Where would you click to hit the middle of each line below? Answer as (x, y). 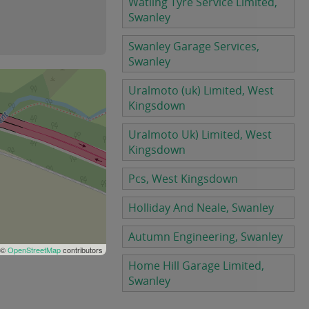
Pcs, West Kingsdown (183, 179)
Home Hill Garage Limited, (196, 266)
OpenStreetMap (34, 250)
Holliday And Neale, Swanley (201, 208)
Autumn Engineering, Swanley (206, 237)
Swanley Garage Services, (194, 46)
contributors (82, 250)
